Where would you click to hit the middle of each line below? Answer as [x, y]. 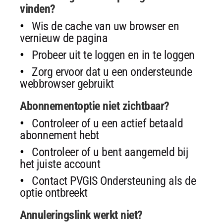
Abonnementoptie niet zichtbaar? [95, 106]
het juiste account [60, 164]
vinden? [38, 9]
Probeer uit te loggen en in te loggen [113, 55]
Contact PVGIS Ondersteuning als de [114, 181]
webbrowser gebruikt [67, 83]
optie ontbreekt [54, 193]
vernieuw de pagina [64, 38]
